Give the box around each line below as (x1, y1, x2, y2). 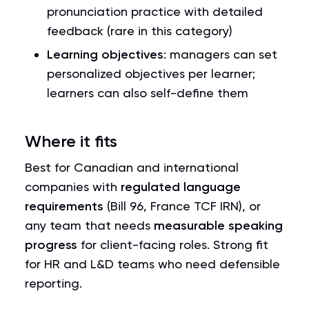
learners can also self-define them (47, 86, 248, 100)
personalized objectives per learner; (47, 66, 255, 81)
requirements (25, 199, 103, 214)
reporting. (25, 276, 82, 290)
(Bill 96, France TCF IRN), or (103, 199, 261, 213)
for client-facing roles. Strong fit (77, 237, 268, 252)
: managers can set (163, 47, 277, 61)
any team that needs (25, 218, 154, 232)
